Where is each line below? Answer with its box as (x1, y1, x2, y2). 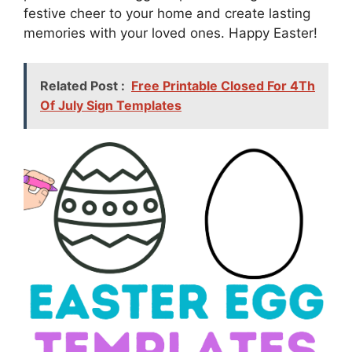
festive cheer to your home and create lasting (24, 5, 310, 21)
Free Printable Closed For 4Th (131, 78, 315, 94)
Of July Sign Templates (40, 97, 181, 114)
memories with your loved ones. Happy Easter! (24, 24, 317, 41)
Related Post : (40, 78, 125, 94)
